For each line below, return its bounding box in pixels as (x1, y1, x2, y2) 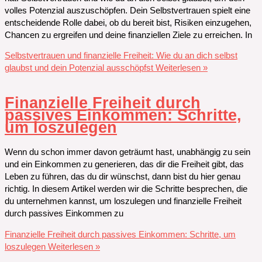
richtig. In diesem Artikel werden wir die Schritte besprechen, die (5, 184, 247, 194)
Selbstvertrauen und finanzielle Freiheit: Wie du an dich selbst (5, 51, 237, 61)
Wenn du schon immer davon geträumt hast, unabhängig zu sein (5, 147, 250, 157)
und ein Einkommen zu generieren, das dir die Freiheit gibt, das (5, 160, 244, 170)
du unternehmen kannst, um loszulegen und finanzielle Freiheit (5, 196, 242, 206)
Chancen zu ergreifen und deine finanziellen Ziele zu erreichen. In (5, 30, 252, 40)
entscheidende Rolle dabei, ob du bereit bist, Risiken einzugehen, (5, 18, 251, 27)
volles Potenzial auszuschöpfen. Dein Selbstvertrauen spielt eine (5, 5, 250, 15)
